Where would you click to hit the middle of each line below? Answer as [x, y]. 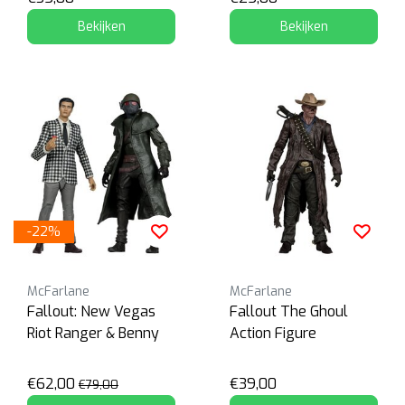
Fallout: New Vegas [91, 312]
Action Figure [273, 334]
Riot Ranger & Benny [93, 334]
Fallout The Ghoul [289, 312]
